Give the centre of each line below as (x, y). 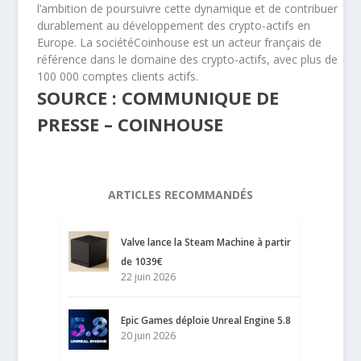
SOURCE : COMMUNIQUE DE (158, 97)
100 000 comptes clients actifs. (118, 76)
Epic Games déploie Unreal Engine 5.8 (206, 320)
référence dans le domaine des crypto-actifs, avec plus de (188, 59)
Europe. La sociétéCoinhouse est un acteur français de (180, 42)
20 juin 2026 (149, 335)
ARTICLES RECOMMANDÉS (180, 194)
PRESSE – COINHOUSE (131, 124)
